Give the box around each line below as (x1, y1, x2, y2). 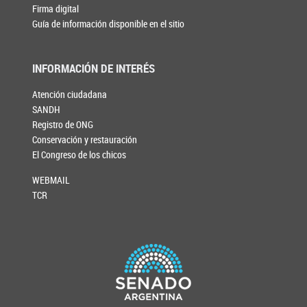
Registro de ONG (32, 118, 94, 132)
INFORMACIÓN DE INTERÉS (32, 60, 156, 77)
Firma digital (32, 1, 79, 15)
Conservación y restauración (32, 133, 138, 147)
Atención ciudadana (32, 88, 108, 101)
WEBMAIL (32, 173, 71, 187)
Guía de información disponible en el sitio (32, 16, 185, 30)
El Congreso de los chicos (32, 148, 127, 162)
